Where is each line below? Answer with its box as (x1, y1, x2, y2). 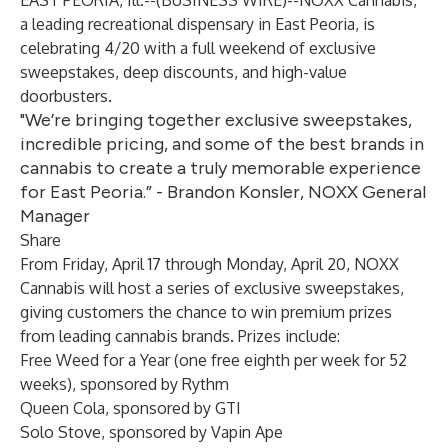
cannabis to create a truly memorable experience (20, 157, 421, 179)
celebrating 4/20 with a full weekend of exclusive (20, 38, 376, 58)
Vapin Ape (211, 422, 283, 442)
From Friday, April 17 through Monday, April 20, (20, 254, 354, 274)
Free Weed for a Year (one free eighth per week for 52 (20, 350, 407, 370)
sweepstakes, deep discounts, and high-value (20, 62, 347, 82)
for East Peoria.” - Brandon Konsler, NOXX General (20, 181, 426, 203)
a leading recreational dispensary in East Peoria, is (20, 14, 375, 34)
